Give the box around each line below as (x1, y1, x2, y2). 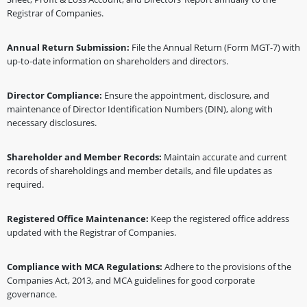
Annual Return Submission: (7, 41, 132, 53)
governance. (7, 288, 57, 300)
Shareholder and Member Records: (7, 151, 164, 163)
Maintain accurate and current (164, 151, 287, 163)
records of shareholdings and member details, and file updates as (7, 164, 272, 177)
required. (7, 178, 44, 191)
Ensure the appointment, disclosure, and (104, 89, 269, 101)
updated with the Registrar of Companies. (7, 226, 176, 238)
